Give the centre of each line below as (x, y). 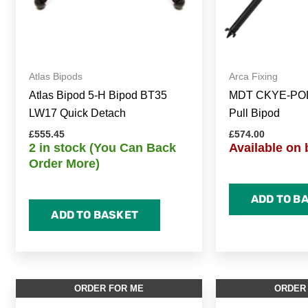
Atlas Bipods (56, 76)
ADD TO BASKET (95, 214)
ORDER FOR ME (109, 288)
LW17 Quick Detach (78, 113)
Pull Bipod (254, 113)
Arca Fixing (253, 76)
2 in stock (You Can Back (103, 148)
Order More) (65, 164)
